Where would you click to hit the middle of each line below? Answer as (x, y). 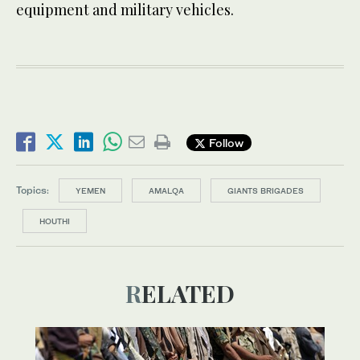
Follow (225, 142)
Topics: (33, 190)
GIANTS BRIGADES (266, 191)
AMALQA (166, 191)
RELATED (188, 294)
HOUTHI (55, 221)
